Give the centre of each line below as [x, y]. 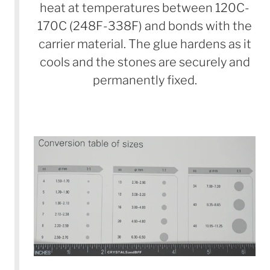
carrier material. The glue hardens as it [145, 44]
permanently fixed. [145, 80]
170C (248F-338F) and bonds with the [145, 26]
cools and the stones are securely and [145, 62]
